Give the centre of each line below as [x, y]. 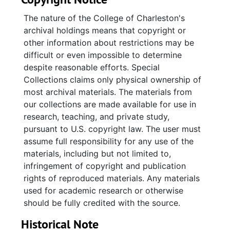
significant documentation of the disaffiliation [112, 23]
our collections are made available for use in [110, 104]
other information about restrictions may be [109, 43]
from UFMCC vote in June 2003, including [106, 35]
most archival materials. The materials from [108, 92]
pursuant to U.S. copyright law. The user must [112, 129]
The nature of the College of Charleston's [104, 18]
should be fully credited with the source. [102, 203]
